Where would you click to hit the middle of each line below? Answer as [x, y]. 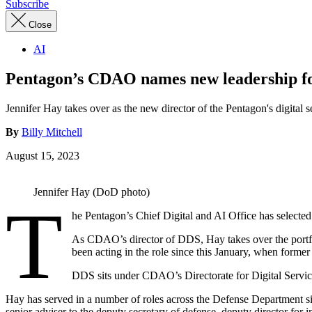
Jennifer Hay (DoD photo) [92, 192]
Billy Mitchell [52, 132]
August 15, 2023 [42, 155]
